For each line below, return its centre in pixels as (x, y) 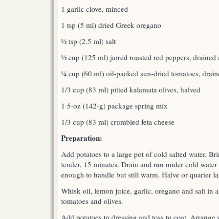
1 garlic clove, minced (95, 9)
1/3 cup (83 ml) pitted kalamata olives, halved (131, 90)
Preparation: (82, 138)
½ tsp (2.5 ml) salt (88, 41)
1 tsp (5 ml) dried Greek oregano (111, 25)
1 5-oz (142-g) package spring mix (114, 106)
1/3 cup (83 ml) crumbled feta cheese (118, 122)
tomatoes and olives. (92, 201)
